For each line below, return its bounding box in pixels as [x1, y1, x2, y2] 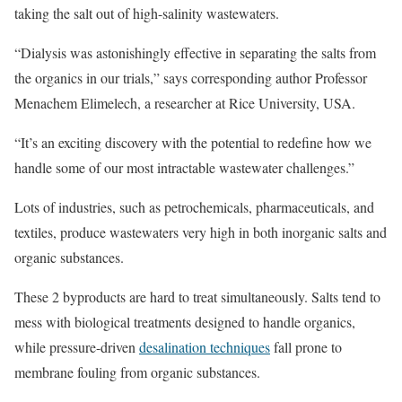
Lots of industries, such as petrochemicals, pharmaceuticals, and [14, 197, 374, 216]
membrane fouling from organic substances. [14, 363, 260, 381]
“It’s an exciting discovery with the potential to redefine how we [14, 133, 371, 152]
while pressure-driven [14, 337, 139, 356]
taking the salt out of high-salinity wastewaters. [14, 4, 279, 22]
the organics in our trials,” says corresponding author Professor [14, 68, 367, 87]
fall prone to [270, 337, 342, 356]
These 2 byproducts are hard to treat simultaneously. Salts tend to [14, 287, 380, 306]
